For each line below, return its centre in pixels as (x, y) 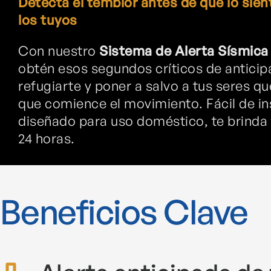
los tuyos (48, 19)
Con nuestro (59, 50)
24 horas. (47, 138)
